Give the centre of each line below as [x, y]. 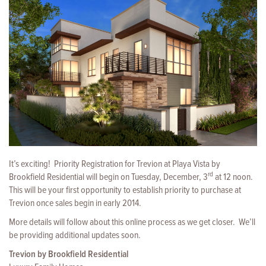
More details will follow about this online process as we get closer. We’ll [132, 222]
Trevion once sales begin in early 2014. [75, 203]
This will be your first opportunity [66, 190]
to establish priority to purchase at [182, 190]
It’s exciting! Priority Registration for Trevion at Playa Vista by [115, 164]
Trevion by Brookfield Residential [69, 254]
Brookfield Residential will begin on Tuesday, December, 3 [108, 177]
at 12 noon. [234, 177]
